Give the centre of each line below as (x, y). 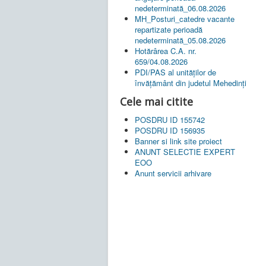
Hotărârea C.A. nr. (166, 50)
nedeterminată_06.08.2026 (180, 8)
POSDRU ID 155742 (170, 119)
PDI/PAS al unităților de (175, 72)
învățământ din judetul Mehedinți (191, 83)
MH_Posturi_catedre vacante (185, 18)
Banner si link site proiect (178, 141)
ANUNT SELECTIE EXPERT (185, 151)
